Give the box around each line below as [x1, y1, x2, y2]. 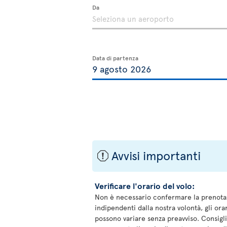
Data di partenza [92, 54, 138, 62]
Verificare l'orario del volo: [95, 180, 195, 191]
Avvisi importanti [108, 147, 201, 164]
